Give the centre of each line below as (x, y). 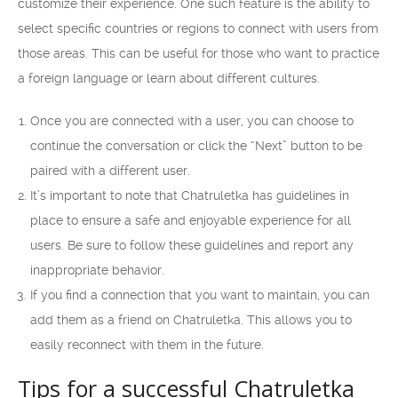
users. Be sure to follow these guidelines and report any (192, 245)
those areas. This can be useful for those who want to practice (199, 53)
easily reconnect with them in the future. (147, 345)
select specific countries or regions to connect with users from (198, 28)
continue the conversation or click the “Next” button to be (196, 146)
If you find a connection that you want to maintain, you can (200, 295)
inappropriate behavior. (97, 270)
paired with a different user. (110, 171)
